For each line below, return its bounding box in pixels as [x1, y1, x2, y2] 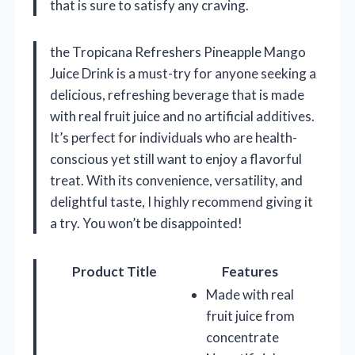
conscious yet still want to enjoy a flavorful [50, 150, 302, 167]
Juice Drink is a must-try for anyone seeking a [50, 64, 316, 82]
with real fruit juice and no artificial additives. [50, 107, 315, 124]
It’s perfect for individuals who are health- [50, 128, 297, 146]
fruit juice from [206, 307, 295, 324]
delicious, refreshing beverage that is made [50, 86, 304, 103]
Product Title [72, 262, 157, 280]
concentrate [206, 328, 279, 345]
